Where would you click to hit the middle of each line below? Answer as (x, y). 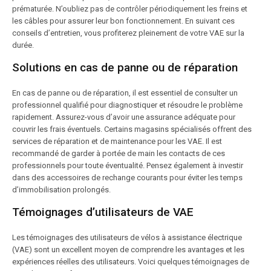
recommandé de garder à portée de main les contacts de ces (119, 153)
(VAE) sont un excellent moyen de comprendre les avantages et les (128, 250)
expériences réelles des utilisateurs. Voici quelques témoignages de (131, 262)
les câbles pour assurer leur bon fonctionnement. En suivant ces (123, 21)
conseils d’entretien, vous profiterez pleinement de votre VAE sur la (128, 33)
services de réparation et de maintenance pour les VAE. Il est (117, 141)
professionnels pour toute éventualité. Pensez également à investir (128, 165)
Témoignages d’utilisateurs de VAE (103, 212)
